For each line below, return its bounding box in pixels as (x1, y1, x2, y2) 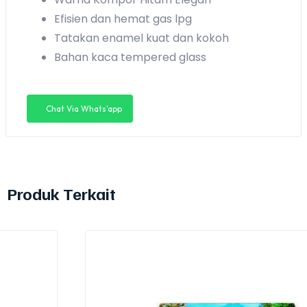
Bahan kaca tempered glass (54, 49, 206, 65)
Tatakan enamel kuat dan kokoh (54, 29, 229, 46)
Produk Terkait (7, 182, 116, 204)
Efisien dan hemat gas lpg (54, 10, 192, 27)
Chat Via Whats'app (46, 103, 122, 114)
